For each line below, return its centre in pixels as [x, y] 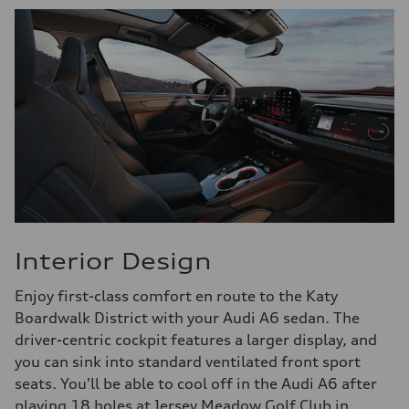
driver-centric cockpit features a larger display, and [196, 340]
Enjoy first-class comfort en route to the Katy [176, 296]
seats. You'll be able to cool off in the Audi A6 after [196, 384]
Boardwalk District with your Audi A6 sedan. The [187, 318]
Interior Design [113, 262]
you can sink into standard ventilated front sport [188, 362]
